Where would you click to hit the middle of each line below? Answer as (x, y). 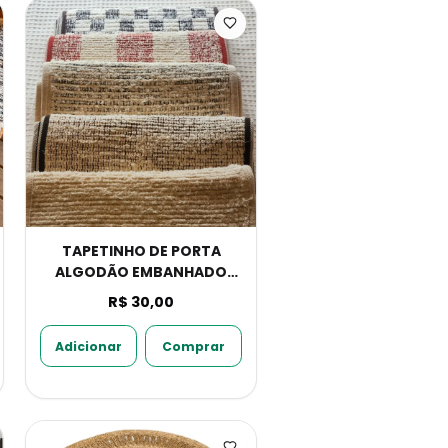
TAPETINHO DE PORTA (141, 251)
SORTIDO (141, 293)
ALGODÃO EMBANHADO (141, 272)
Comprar (194, 346)
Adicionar (88, 346)
